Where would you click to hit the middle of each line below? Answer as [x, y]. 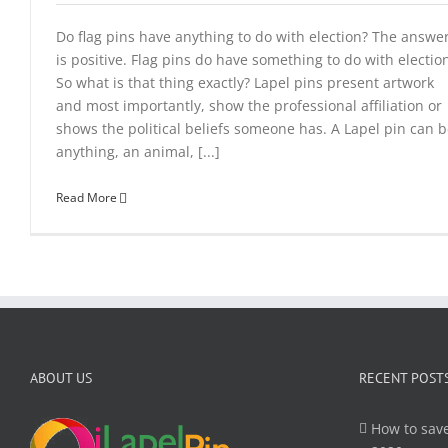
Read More [86, 197]
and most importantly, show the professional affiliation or [249, 105]
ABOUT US [61, 378]
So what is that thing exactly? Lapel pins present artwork [245, 82]
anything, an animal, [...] [138, 151]
